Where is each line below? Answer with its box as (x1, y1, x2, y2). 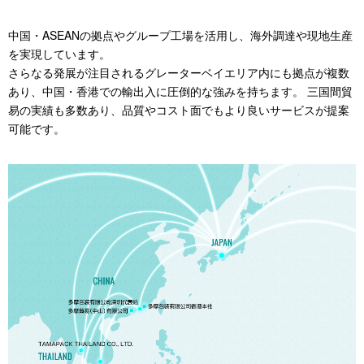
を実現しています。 (8, 45, 110, 62)
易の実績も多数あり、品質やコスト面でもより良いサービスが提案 (8, 101, 349, 118)
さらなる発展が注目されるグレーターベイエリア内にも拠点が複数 (8, 63, 349, 80)
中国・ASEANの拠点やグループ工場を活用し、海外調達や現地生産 (8, 26, 353, 43)
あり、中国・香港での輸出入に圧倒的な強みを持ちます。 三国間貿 (8, 82, 353, 99)
